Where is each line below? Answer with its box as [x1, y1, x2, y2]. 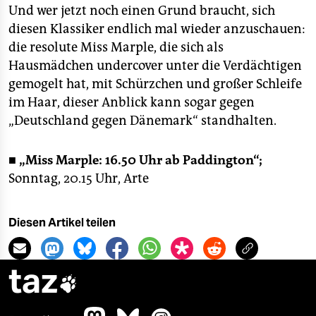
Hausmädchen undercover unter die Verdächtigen [8, 58, 302, 73]
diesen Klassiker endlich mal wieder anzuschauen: [8, 21, 305, 37]
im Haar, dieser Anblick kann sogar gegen [8, 95, 255, 110]
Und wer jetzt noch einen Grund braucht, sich [8, 3, 275, 18]
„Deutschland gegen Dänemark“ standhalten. [8, 113, 276, 128]
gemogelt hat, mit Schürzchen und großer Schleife [8, 76, 302, 92]
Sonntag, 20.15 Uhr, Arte [8, 171, 149, 186]
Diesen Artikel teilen [8, 216, 116, 229]
